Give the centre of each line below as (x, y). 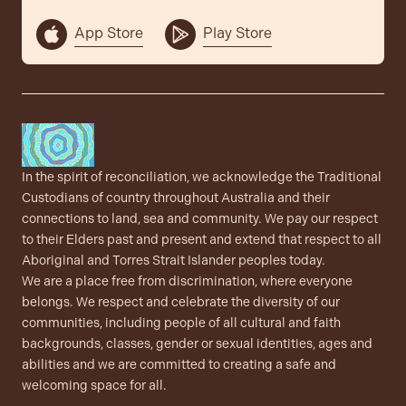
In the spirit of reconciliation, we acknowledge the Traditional (202, 177)
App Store (109, 34)
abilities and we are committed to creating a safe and (179, 364)
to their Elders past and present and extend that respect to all (202, 239)
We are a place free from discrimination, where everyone (187, 281)
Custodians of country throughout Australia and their (176, 198)
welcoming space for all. (94, 385)
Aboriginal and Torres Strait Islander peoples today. (174, 260)
